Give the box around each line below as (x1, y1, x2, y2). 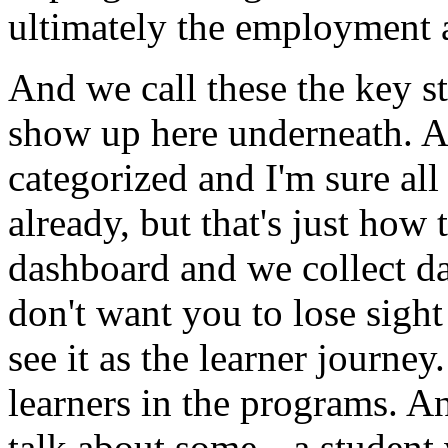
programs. (240, 381, 398, 424)
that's (201, 201, 282, 244)
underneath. (228, 111, 413, 154)
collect (302, 246, 406, 289)
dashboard (8, 246, 170, 289)
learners (8, 381, 131, 424)
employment (235, 5, 431, 48)
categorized (8, 156, 188, 199)
